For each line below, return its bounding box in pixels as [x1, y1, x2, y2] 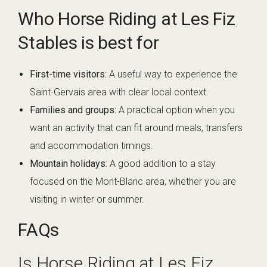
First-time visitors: [30, 69, 107, 80]
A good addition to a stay [107, 158, 216, 170]
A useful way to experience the [107, 69, 237, 80]
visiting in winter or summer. [30, 194, 144, 206]
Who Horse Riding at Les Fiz [18, 8, 235, 30]
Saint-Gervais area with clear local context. [30, 86, 209, 98]
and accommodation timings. [30, 140, 153, 152]
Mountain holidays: [30, 158, 107, 170]
